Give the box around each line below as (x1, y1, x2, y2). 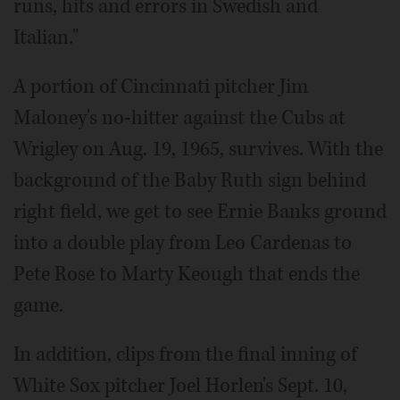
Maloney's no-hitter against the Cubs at (13, 104, 346, 132)
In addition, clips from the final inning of (13, 341, 357, 369)
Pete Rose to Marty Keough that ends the (13, 261, 360, 288)
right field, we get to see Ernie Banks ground (13, 198, 387, 226)
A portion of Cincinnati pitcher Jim (13, 73, 308, 101)
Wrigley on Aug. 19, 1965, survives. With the (13, 136, 383, 163)
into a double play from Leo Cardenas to (13, 229, 352, 257)
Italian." (13, 24, 79, 52)
